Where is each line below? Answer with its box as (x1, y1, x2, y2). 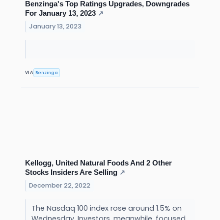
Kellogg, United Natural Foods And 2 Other (25, 159, 172, 167)
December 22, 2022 (29, 181, 91, 190)
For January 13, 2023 (25, 8, 96, 17)
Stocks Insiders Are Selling (25, 168, 117, 177)
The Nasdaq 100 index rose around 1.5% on (31, 203, 182, 214)
